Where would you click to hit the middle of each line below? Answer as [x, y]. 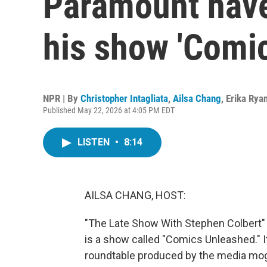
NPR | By [62, 98]
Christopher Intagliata [124, 98]
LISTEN [95, 142]
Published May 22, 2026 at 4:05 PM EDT [109, 110]
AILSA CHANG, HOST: [135, 195]
